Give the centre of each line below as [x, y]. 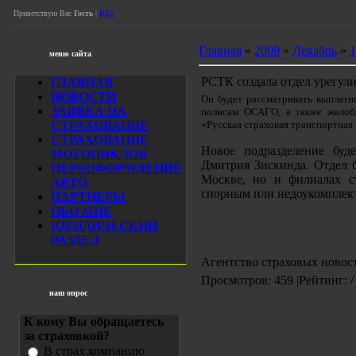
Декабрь [315, 50]
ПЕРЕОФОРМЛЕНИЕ [116, 168]
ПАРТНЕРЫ [88, 197]
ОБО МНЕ [81, 211]
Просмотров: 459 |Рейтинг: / [277, 280]
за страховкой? [67, 336]
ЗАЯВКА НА [89, 111]
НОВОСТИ [83, 97]
